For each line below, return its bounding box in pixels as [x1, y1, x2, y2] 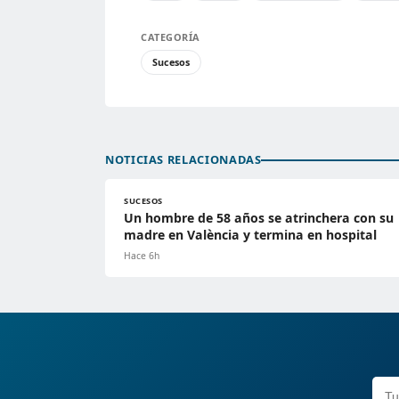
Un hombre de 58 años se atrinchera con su [124, 209, 394, 227]
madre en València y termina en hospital [124, 226, 377, 244]
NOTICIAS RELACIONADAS [105, 151, 262, 168]
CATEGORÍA [141, 30, 200, 45]
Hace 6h [124, 249, 159, 263]
